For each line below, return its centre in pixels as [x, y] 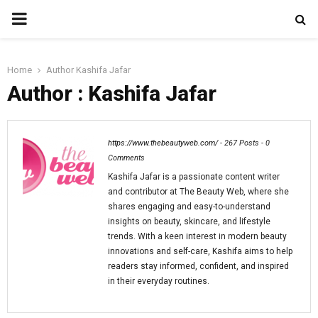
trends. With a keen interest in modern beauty [197, 236]
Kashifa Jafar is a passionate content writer [194, 177]
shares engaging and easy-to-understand [189, 207]
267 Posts [242, 143]
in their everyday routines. [159, 281]
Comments [126, 158]
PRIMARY [47, 18]
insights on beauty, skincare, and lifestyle [189, 221]
